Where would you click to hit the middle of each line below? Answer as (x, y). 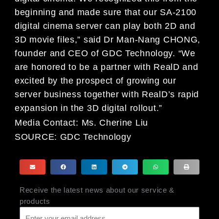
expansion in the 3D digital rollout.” (88, 108)
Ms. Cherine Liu (115, 122)
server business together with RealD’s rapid (107, 95)
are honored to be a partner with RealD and (107, 67)
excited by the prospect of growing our (96, 81)
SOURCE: (37, 137)
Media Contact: (48, 122)
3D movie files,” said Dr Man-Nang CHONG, (108, 40)
